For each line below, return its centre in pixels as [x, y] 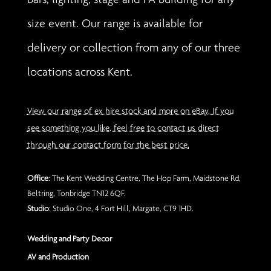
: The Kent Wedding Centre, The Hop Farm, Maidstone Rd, [144, 178]
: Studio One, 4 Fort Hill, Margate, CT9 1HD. [121, 208]
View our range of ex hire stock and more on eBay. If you [130, 110]
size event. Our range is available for [115, 23]
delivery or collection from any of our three [133, 47]
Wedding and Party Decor [69, 238]
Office [38, 178]
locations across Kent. [80, 71]
